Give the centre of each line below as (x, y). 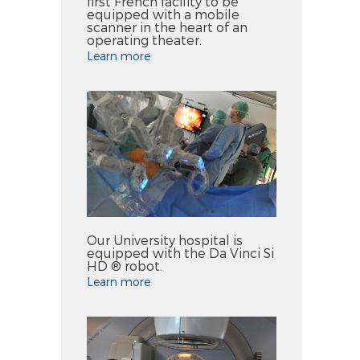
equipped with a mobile (163, 14)
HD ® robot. (125, 266)
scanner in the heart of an (167, 27)
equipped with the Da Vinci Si (180, 253)
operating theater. (144, 39)
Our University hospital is (165, 240)
